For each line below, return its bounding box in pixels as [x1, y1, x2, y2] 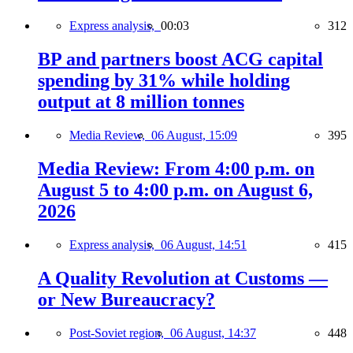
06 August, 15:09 [151, 128, 237, 142]
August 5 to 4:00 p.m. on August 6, [38, 179, 313, 200]
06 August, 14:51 [161, 237, 247, 251]
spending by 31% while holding [38, 69, 290, 91]
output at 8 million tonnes [38, 91, 244, 112]
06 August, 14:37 [170, 325, 256, 340]
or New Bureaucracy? [38, 288, 215, 310]
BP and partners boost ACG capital [38, 48, 323, 69]
